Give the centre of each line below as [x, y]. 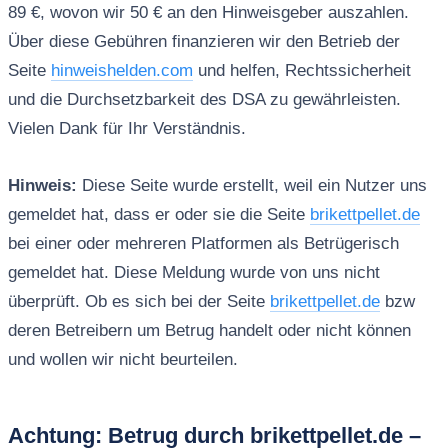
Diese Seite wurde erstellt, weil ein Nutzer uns [251, 185]
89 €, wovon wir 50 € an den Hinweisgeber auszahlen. [208, 13]
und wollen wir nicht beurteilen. [122, 359]
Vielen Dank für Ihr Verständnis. [126, 129]
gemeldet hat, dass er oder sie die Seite [158, 214]
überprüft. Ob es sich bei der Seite [138, 301]
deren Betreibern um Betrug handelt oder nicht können [209, 330]
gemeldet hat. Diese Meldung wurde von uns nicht [193, 272]
